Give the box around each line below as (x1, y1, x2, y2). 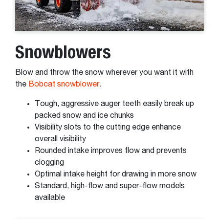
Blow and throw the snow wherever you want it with (15, 68, 194, 77)
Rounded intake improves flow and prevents (35, 147, 187, 155)
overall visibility (35, 135, 88, 143)
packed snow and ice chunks (35, 111, 136, 120)
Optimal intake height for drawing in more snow (35, 170, 198, 178)
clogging (35, 158, 66, 167)
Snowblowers (15, 41, 111, 62)
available (35, 194, 67, 202)
